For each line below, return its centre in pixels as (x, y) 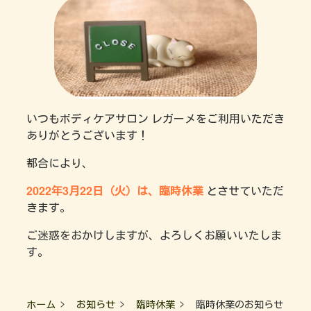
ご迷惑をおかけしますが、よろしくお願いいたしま (154, 235)
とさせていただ (245, 191)
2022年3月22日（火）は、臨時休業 (115, 191)
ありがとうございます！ (87, 135)
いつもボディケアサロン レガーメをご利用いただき (155, 119)
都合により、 (60, 163)
